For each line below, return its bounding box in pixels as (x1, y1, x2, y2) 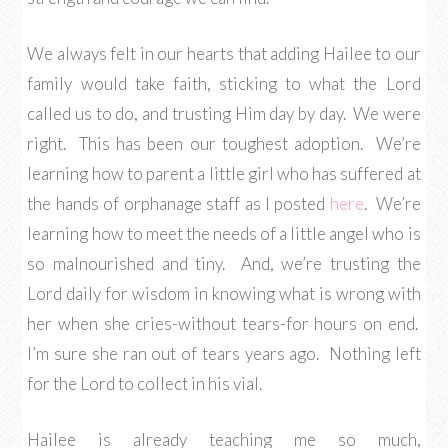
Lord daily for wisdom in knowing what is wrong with (27, 283, 421, 304)
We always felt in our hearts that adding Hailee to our (27, 43, 421, 64)
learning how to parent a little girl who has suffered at (27, 163, 421, 184)
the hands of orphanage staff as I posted (27, 193, 330, 214)
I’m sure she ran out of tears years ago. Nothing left (27, 343, 421, 364)
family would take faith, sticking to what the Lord (27, 73, 421, 94)
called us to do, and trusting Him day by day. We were (27, 103, 421, 124)
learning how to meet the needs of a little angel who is (27, 223, 421, 244)
